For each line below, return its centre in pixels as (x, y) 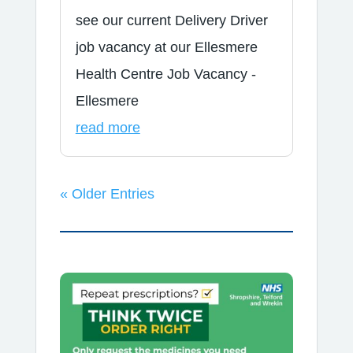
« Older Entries (107, 194)
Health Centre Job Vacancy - (165, 74)
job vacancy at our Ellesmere (166, 48)
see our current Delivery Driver (171, 21)
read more (108, 128)
